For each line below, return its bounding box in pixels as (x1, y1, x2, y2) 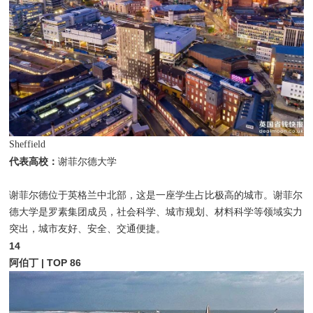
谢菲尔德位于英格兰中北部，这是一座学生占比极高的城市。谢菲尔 (9, 189, 303, 201)
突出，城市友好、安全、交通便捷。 (9, 223, 166, 234)
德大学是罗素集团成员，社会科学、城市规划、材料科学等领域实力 (9, 206, 303, 217)
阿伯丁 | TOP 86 (9, 256, 82, 268)
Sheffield (9, 138, 46, 150)
